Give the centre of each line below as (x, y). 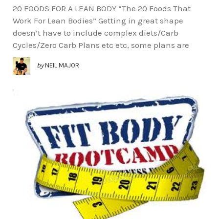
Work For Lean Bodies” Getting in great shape (98, 21)
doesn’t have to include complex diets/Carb (95, 33)
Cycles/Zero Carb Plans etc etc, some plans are (101, 45)
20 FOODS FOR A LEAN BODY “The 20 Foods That (101, 9)
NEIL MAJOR (62, 66)
